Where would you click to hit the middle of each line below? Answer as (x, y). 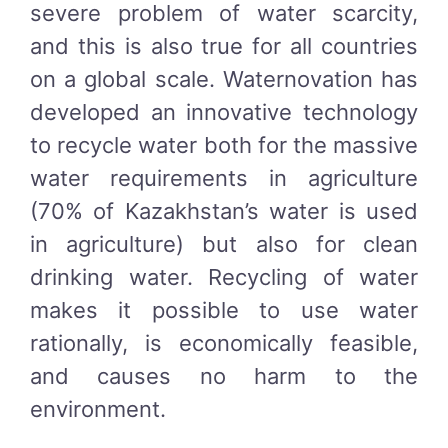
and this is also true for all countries (224, 46)
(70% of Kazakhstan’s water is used (224, 211)
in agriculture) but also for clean (224, 244)
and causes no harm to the (224, 376)
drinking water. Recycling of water (224, 277)
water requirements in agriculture (224, 178)
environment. (98, 409)
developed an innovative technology (224, 112)
